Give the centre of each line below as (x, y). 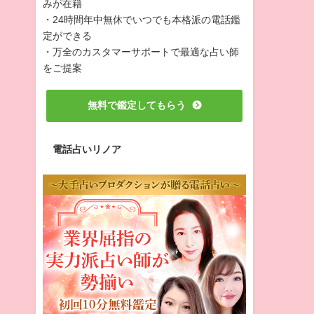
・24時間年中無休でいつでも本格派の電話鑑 (141, 19)
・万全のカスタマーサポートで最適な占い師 (141, 52)
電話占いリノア (87, 150)
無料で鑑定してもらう (136, 105)
